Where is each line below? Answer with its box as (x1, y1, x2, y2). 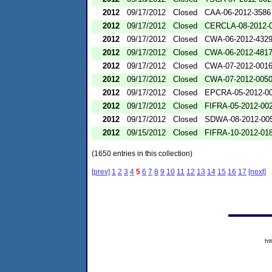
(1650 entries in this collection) (92, 149, 192, 158)
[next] (248, 167, 266, 176)
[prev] (92, 167, 110, 176)
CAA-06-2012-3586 (205, 7, 271, 17)
